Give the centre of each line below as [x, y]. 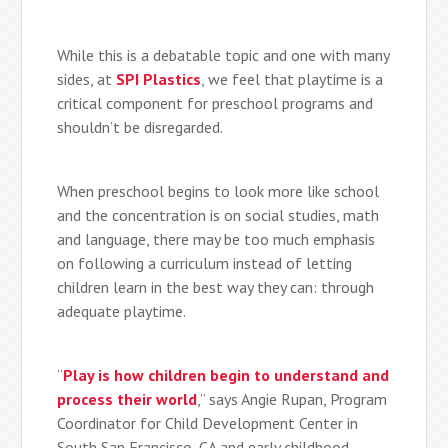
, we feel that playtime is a [292, 79]
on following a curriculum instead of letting [205, 263]
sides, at [87, 79]
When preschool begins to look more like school [218, 191]
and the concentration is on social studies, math [218, 215]
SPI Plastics [159, 79]
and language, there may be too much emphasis [216, 239]
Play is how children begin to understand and [226, 375]
